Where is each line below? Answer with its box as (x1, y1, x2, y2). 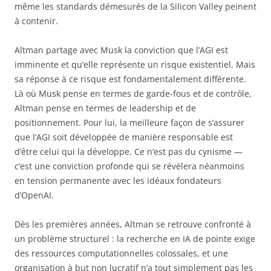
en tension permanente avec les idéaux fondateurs (15, 175, 221, 187)
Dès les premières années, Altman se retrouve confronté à (15, 218, 251, 230)
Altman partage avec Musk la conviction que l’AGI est (15, 44, 228, 56)
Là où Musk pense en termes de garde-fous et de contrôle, (15, 88, 252, 100)
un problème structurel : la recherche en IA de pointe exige (15, 233, 255, 245)
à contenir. (15, 15, 58, 27)
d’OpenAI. (15, 189, 54, 201)
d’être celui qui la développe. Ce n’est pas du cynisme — (15, 146, 243, 158)
